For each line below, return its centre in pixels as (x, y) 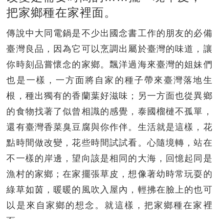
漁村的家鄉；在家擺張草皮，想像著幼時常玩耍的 (109, 174)
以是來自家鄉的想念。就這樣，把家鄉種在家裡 (109, 205)
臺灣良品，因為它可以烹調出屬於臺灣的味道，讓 (109, 49)
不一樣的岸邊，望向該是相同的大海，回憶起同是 (109, 158)
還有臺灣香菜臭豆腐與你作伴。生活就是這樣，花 (109, 127)
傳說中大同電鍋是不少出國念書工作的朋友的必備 (109, 33)
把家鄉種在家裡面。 (62, 12)
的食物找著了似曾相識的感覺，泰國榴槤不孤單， (109, 111)
